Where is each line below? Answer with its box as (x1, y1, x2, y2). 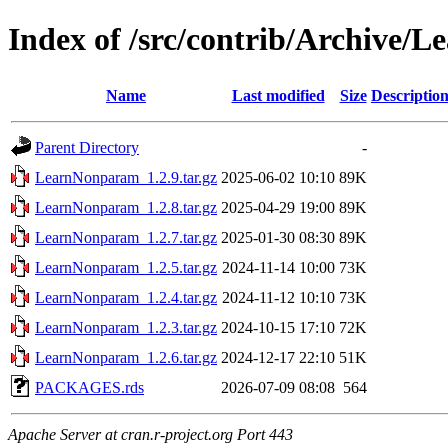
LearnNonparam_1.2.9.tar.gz (35, 168, 217, 186)
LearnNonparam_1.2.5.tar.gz (35, 258, 217, 276)
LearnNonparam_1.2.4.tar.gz (35, 288, 217, 306)
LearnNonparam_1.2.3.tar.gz (35, 318, 217, 336)
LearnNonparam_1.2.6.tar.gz (35, 348, 217, 366)
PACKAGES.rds (35, 378, 144, 396)
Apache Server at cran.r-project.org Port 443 (8, 425, 293, 443)
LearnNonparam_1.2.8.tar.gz (35, 198, 217, 216)
